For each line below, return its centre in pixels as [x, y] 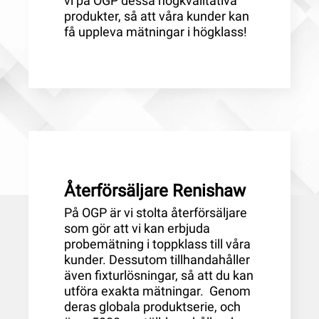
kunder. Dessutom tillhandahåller [157, 259]
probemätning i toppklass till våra [157, 244]
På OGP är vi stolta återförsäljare [156, 212]
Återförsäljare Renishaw [155, 190]
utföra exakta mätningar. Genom [157, 291]
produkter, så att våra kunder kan [157, 16]
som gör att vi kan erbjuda [137, 228]
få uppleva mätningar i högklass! [156, 32]
